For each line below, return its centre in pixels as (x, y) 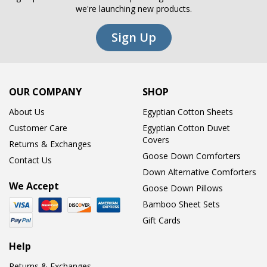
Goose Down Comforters (192, 156)
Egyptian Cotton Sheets (188, 112)
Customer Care (38, 128)
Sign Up (133, 38)
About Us (27, 112)
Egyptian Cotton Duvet (186, 128)
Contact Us (30, 160)
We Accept (34, 186)
